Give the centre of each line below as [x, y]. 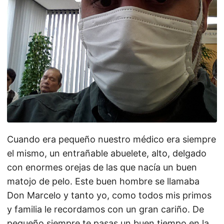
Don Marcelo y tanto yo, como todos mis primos [109, 195]
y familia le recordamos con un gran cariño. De [105, 209]
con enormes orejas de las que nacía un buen [102, 167]
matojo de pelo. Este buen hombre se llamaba [103, 181]
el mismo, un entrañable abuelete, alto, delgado [107, 153]
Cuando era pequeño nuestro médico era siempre [111, 139]
